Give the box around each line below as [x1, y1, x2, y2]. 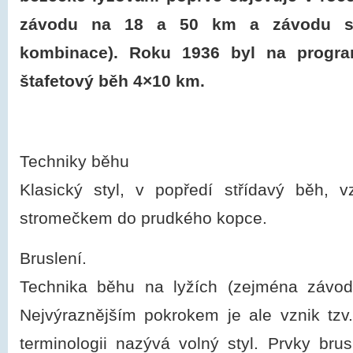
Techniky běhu [20, 152, 129, 171]
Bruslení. [20, 249, 87, 268]
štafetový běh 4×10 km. [20, 72, 205, 91]
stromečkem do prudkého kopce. [20, 209, 267, 228]
